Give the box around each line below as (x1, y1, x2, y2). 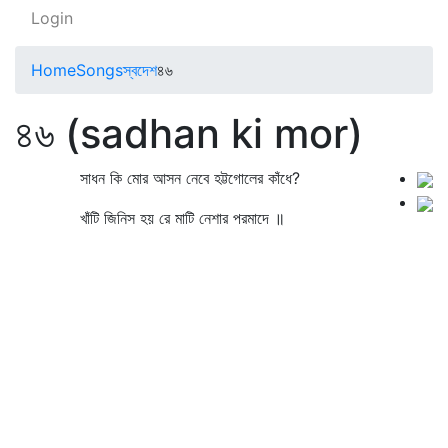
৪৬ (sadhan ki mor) (15, 109, 363, 158)
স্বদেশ (123, 60, 157, 80)
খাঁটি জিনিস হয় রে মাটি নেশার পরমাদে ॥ (30, 208, 285, 228)
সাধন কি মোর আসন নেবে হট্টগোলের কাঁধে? (30, 168, 300, 188)
